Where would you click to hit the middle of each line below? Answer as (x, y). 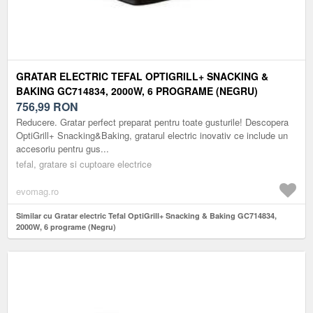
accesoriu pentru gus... (63, 148)
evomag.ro (37, 191)
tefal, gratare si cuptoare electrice (84, 163)
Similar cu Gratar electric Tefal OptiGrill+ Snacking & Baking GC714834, (146, 215)
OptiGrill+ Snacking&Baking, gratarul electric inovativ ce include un (152, 135)
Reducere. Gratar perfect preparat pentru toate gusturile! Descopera (152, 122)
